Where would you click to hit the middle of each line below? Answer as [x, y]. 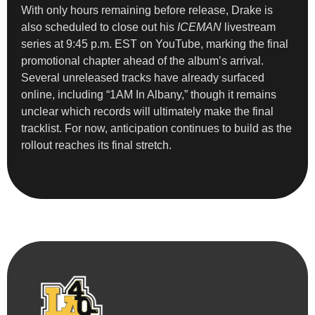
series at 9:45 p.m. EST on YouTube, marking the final [155, 44]
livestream [249, 27]
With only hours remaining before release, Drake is [147, 10]
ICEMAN [199, 27]
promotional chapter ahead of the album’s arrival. [142, 60]
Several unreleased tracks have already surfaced [143, 77]
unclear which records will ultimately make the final [147, 111]
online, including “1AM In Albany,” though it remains [149, 94]
